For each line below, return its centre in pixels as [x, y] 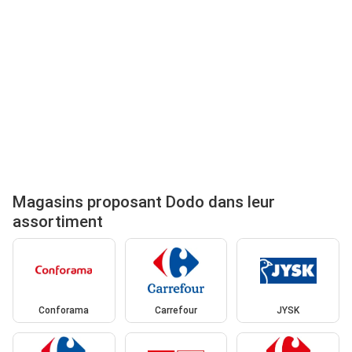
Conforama [64, 311]
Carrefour [176, 311]
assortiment [58, 222]
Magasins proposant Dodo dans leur [144, 202]
